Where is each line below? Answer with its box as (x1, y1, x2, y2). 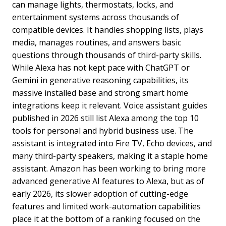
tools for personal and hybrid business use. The (12, 125, 193, 136)
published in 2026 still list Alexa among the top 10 (12, 112, 199, 124)
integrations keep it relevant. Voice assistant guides (12, 99, 207, 111)
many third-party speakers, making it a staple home (12, 150, 208, 161)
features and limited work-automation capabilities (12, 200, 201, 212)
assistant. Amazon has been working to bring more (12, 162, 206, 174)
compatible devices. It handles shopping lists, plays (12, 24, 203, 35)
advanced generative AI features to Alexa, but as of (12, 175, 204, 187)
